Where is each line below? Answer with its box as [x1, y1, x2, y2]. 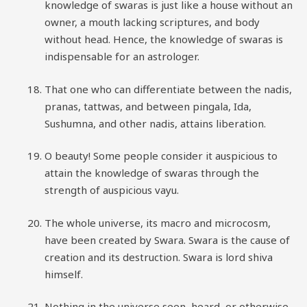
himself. [45, 267, 83, 281]
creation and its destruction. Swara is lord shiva [45, 249, 273, 264]
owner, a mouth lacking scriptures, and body [45, 15, 260, 29]
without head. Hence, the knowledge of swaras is [45, 32, 283, 46]
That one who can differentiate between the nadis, [45, 82, 292, 96]
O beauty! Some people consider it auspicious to [45, 149, 278, 162]
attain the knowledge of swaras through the [45, 166, 259, 180]
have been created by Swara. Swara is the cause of [45, 232, 290, 247]
